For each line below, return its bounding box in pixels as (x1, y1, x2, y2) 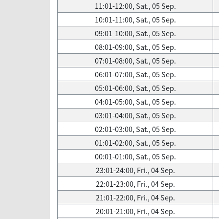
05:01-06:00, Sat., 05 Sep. (94, 83, 176, 93)
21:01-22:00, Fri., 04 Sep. (95, 192, 175, 203)
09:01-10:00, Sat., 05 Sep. (94, 28, 176, 39)
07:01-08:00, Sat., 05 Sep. (94, 55, 176, 66)
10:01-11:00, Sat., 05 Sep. (94, 14, 176, 25)
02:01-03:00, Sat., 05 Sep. (94, 124, 176, 134)
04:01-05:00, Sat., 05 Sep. (94, 96, 176, 107)
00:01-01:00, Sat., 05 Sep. (94, 151, 176, 162)
